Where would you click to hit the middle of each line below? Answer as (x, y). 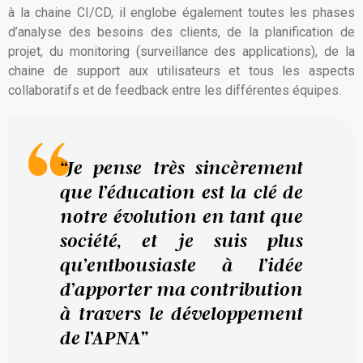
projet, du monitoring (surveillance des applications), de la (181, 51)
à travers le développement (181, 313)
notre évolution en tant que (181, 216)
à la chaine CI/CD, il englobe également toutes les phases (181, 13)
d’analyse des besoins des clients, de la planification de (181, 32)
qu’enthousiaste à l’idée (181, 265)
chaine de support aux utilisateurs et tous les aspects (181, 71)
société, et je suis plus (181, 240)
